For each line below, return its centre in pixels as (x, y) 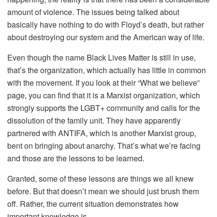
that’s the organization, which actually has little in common (107, 70)
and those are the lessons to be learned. (76, 158)
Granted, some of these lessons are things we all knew (101, 178)
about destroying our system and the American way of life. (106, 37)
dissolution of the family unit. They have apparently (94, 120)
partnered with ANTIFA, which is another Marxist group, (102, 133)
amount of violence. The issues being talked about (93, 12)
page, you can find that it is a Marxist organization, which (104, 95)
